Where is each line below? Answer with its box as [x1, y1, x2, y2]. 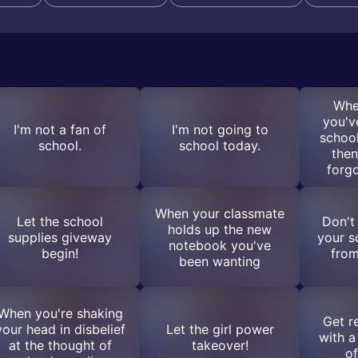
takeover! [191, 336, 249, 353]
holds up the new [168, 221, 272, 237]
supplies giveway [8, 229, 112, 245]
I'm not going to [171, 121, 268, 137]
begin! [42, 245, 78, 261]
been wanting [179, 253, 261, 269]
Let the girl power [165, 320, 274, 337]
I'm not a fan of [14, 121, 106, 137]
